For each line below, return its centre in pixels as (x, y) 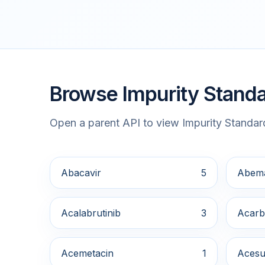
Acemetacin (87, 253)
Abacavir (81, 173)
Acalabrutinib (91, 213)
